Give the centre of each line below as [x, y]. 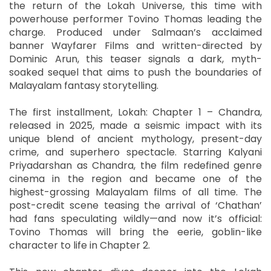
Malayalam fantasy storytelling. [84, 85]
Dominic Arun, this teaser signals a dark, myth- [135, 59]
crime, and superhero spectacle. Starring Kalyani [135, 152]
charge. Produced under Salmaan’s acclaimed [135, 32]
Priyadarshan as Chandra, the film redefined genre [135, 165]
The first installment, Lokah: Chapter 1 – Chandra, [135, 112]
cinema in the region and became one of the [135, 178]
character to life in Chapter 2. [80, 245]
